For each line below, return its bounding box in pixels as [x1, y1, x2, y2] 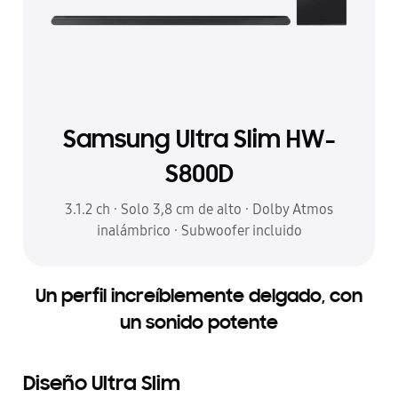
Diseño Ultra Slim [23, 373, 180, 395]
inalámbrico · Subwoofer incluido [96, 221, 302, 239]
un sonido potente [120, 314, 278, 334]
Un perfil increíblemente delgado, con [36, 287, 362, 307]
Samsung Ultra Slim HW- [63, 128, 335, 154]
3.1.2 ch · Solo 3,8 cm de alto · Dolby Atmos [65, 200, 333, 218]
